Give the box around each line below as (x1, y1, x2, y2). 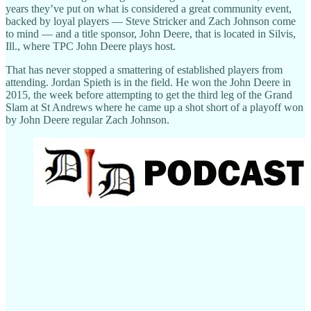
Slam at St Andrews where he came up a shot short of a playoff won (6, 101, 303, 113)
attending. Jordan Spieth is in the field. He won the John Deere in (6, 76, 291, 88)
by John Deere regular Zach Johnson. (6, 113, 169, 126)
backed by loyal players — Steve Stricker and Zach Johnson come (6, 15, 296, 27)
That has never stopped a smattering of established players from (6, 63, 283, 76)
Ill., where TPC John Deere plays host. (6, 40, 176, 52)
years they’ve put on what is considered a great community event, (6, 2, 292, 15)
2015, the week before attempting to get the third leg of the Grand (6, 88, 292, 101)
